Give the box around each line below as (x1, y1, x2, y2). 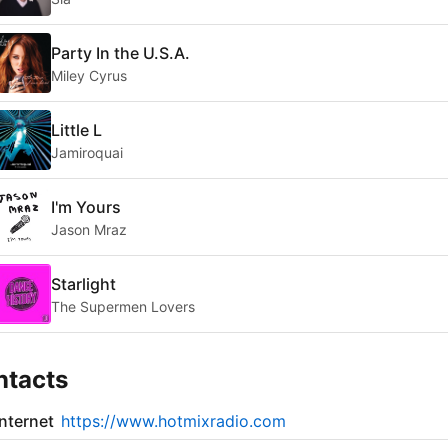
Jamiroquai (51, 143, 123, 161)
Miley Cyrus (51, 66, 127, 84)
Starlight (51, 273, 116, 294)
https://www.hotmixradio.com (61, 411, 286, 432)
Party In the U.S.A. (51, 42, 190, 63)
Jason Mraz (51, 220, 127, 238)
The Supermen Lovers (51, 297, 195, 315)
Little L (51, 119, 102, 140)
